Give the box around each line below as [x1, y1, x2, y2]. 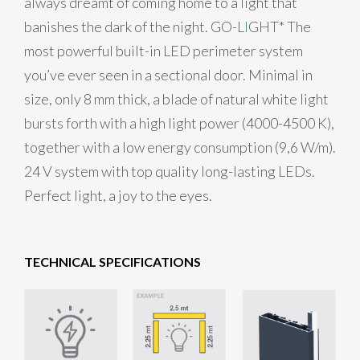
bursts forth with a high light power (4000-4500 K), [24, 114, 334, 133]
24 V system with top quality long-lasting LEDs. [24, 162, 315, 181]
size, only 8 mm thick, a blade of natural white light [24, 90, 329, 108]
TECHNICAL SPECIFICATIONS [24, 254, 201, 270]
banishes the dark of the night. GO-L [24, 18, 244, 36]
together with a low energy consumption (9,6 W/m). [24, 138, 336, 157]
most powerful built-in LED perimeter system [24, 42, 303, 60]
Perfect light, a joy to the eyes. [24, 186, 212, 205]
